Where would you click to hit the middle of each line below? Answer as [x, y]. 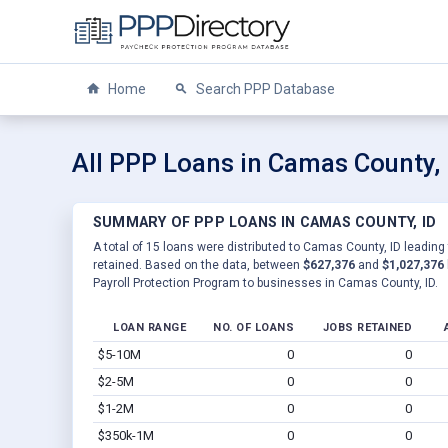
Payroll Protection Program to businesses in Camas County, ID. [265, 282]
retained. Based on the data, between [198, 264]
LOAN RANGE [149, 327]
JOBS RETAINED [367, 327]
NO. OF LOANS [253, 327]
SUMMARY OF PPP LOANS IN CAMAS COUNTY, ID [264, 222]
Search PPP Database [264, 89]
